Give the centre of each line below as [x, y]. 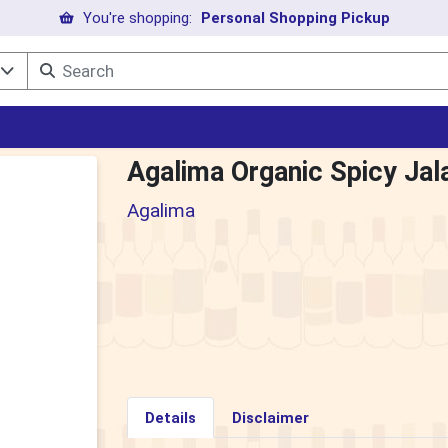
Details [170, 417]
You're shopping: [138, 18]
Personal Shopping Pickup [295, 18]
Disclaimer [270, 417]
